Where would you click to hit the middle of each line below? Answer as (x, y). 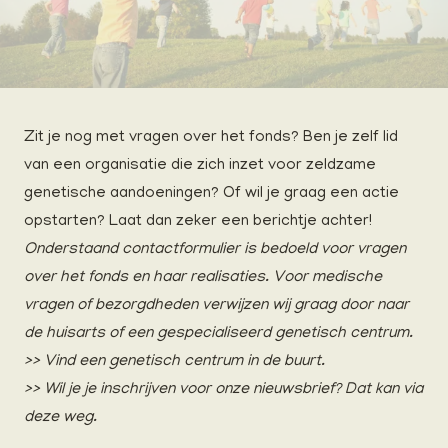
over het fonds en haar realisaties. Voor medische (203, 278)
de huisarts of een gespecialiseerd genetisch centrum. (218, 334)
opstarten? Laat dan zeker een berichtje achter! (198, 222)
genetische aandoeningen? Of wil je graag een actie (211, 194)
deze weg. (60, 418)
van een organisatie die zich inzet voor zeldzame (200, 166)
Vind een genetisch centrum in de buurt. (184, 362)
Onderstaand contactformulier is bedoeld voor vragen (215, 250)
